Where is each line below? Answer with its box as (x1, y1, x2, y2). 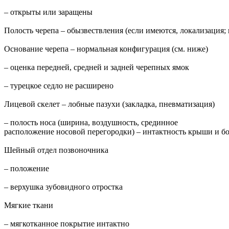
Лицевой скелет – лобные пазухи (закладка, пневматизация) (4, 100, 215, 109)
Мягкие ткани (4, 201, 53, 210)
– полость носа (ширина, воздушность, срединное (4, 118, 178, 127)
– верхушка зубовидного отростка (4, 182, 123, 192)
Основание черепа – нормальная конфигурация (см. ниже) (4, 44, 208, 54)
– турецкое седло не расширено (4, 81, 113, 90)
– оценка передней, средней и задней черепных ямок (4, 63, 189, 72)
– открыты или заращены (4, 8, 93, 17)
